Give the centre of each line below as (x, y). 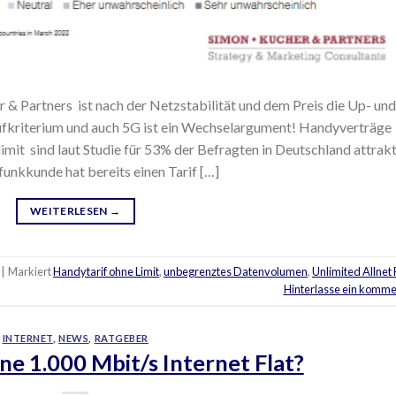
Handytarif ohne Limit (106, 272)
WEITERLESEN (70, 210)
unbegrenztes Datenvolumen (236, 272)
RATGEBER (121, 338)
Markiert (30, 272)
